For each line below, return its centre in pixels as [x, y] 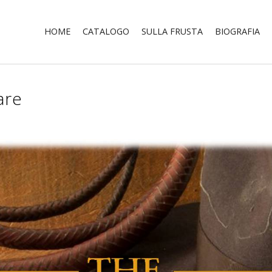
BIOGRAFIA [237, 32]
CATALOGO [106, 32]
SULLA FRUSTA [172, 32]
